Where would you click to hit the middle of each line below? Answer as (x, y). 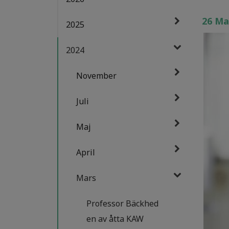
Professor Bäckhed (122, 203)
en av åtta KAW (115, 219)
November (96, 76)
